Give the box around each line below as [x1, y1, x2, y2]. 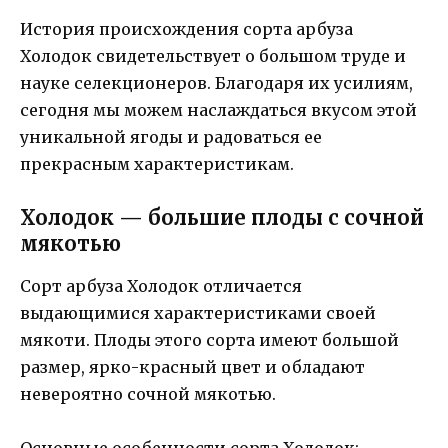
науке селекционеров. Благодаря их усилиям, [20, 72, 413, 93]
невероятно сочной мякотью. [20, 384, 276, 405]
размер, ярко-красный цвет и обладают [20, 357, 365, 378]
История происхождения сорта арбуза [20, 18, 353, 39]
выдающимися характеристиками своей [20, 303, 376, 324]
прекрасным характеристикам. [20, 153, 294, 174]
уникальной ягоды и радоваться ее [20, 126, 322, 147]
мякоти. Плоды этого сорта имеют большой [20, 330, 399, 351]
